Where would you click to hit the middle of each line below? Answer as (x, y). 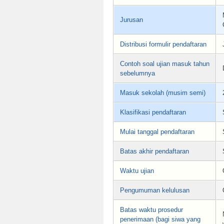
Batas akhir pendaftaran (154, 151)
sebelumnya (137, 73)
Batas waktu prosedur (151, 210)
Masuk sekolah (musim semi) (163, 93)
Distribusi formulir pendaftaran (163, 44)
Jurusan (131, 20)
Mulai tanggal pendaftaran (157, 132)
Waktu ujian (137, 171)
